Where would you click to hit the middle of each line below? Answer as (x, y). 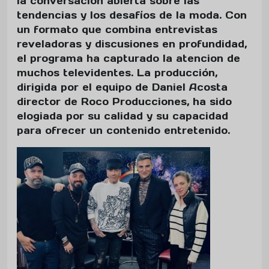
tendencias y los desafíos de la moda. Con (132, 15)
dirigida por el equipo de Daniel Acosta (122, 87)
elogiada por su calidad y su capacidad (122, 116)
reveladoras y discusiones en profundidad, (132, 44)
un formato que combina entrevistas (117, 30)
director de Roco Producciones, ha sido (124, 102)
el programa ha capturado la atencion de (128, 59)
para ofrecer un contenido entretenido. (123, 131)
